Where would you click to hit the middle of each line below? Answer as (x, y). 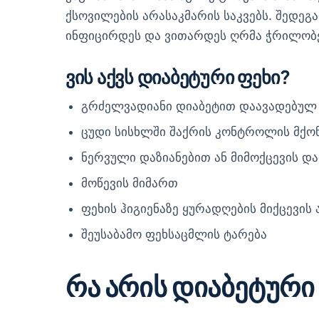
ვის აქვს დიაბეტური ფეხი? (178, 76)
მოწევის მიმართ (130, 183)
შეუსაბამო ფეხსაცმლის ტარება (174, 235)
